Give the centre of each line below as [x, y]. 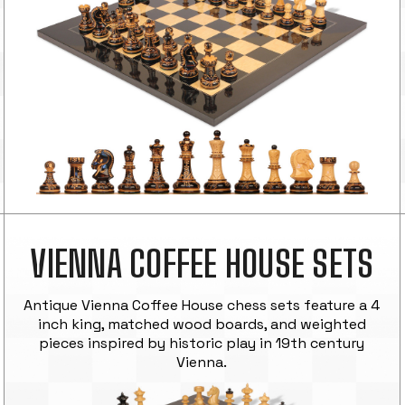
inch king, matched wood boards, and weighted [202, 324]
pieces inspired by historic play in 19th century [202, 343]
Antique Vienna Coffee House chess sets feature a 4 [202, 305]
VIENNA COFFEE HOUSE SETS [202, 264]
